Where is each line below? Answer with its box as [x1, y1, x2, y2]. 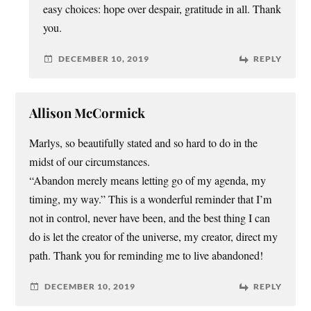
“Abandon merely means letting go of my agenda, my [29, 172, 267, 188]
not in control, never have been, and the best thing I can [29, 210, 271, 226]
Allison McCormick [29, 103, 146, 121]
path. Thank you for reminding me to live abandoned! [29, 247, 264, 263]
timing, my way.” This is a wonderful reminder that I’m [29, 191, 273, 207]
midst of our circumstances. [29, 153, 151, 169]
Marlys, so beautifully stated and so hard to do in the [29, 135, 258, 151]
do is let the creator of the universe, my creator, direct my [29, 228, 278, 244]
